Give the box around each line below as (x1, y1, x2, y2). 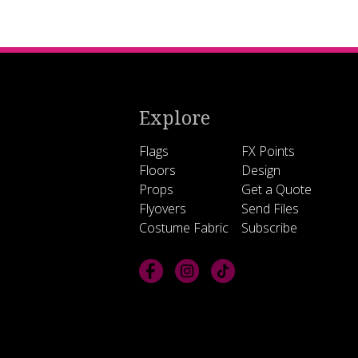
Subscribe (241, 219, 297, 237)
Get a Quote (241, 181, 312, 198)
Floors (138, 161, 176, 179)
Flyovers (138, 200, 186, 217)
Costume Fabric (138, 219, 229, 237)
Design (241, 161, 280, 179)
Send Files (241, 200, 299, 217)
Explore (138, 105, 210, 130)
